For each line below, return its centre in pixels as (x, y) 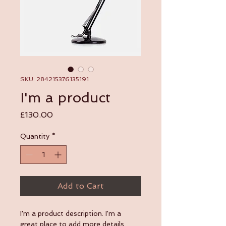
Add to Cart (81, 186)
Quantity (35, 136)
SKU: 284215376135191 (54, 79)
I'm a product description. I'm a (72, 214)
